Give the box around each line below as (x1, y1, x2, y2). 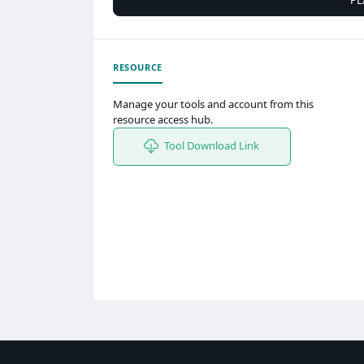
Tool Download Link (162, 137, 260, 153)
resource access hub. (113, 111, 213, 127)
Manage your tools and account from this (113, 96, 314, 111)
